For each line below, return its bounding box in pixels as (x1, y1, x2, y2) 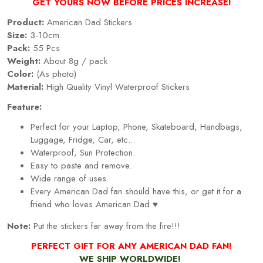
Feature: (7, 100, 42, 113)
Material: (7, 80, 43, 93)
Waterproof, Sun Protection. (31, 146, 135, 159)
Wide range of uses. (31, 171, 109, 185)
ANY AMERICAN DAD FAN (118, 239, 229, 252)
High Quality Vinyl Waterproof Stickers (43, 80, 190, 93)
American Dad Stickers (44, 15, 132, 29)
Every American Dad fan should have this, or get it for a (31, 184, 241, 198)
